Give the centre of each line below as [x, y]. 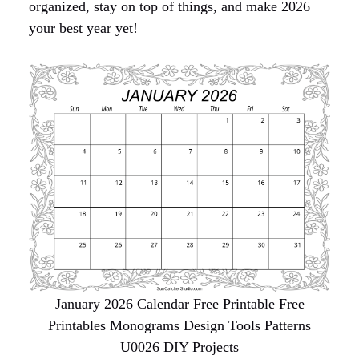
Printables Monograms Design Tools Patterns [179, 326]
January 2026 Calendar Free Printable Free [179, 304]
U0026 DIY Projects [179, 347]
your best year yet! [83, 28]
